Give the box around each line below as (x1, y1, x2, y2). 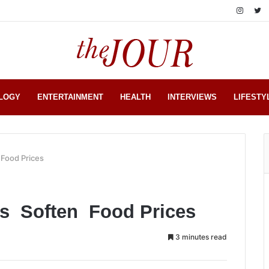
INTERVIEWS (168, 92, 217, 101)
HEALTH (120, 92, 151, 101)
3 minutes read (174, 232, 227, 241)
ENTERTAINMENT (37, 92, 103, 101)
